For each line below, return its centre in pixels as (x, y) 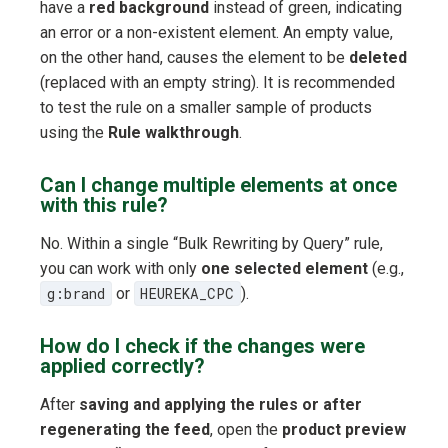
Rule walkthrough (173, 133)
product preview (344, 430)
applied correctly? (122, 366)
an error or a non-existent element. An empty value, (216, 33)
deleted (378, 58)
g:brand (75, 294)
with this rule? (104, 205)
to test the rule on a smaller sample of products (206, 108)
